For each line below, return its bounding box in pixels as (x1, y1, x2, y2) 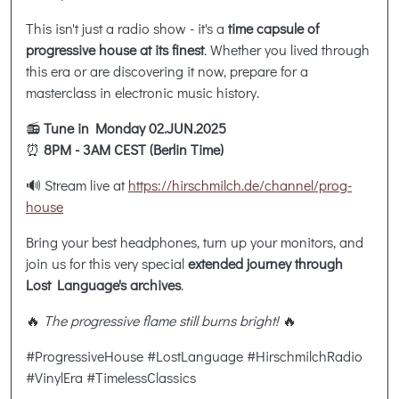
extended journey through (188, 253, 343, 273)
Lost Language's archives (26, 274, 181, 294)
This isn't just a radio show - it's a (26, 18, 228, 37)
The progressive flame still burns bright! (44, 310, 279, 330)
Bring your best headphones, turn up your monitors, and (26, 232, 363, 251)
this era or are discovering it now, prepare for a (26, 61, 308, 80)
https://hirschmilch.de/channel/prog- (128, 175, 352, 194)
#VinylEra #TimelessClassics (26, 367, 196, 387)
